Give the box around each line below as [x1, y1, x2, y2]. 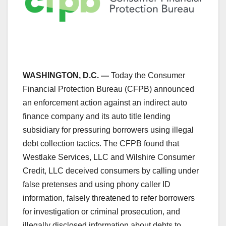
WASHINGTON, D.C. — [23, 71, 109, 80]
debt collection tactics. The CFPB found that [23, 139, 179, 148]
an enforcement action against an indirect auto [23, 98, 187, 107]
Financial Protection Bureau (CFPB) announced [23, 84, 194, 93]
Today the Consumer [109, 71, 185, 80]
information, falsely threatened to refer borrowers [23, 193, 195, 202]
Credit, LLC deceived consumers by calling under [23, 166, 199, 175]
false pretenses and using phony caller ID [23, 180, 171, 189]
